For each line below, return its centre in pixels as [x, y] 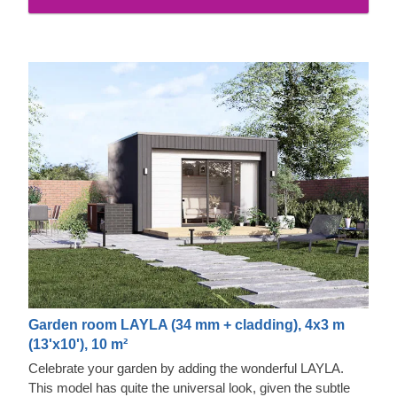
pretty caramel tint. [82, 12]
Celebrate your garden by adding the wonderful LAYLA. [186, 369]
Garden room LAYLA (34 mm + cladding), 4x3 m [187, 325]
